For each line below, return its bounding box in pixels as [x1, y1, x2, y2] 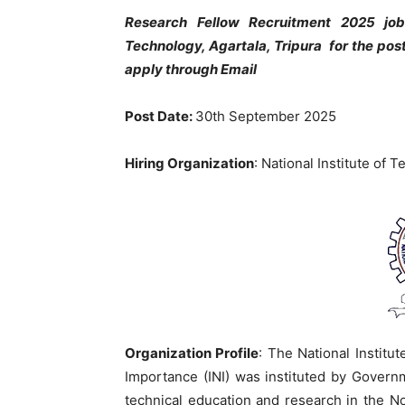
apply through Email [125, 61, 259, 78]
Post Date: [125, 108, 195, 125]
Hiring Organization [125, 155, 254, 172]
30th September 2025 [195, 108, 336, 125]
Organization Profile [125, 344, 259, 362]
